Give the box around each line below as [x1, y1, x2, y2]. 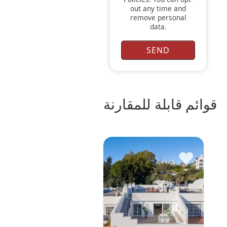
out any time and [130, 3, 186, 13]
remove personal [130, 12, 186, 22]
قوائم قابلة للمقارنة [103, 94, 217, 113]
